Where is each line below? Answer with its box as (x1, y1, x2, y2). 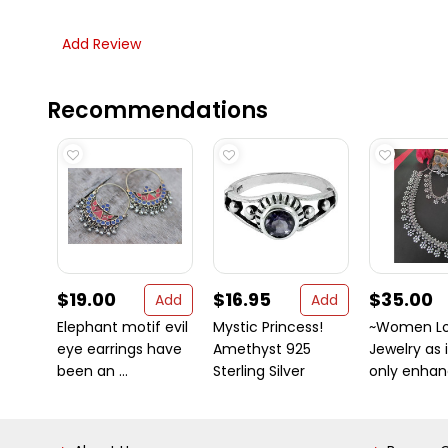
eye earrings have (57, 339, 182, 359)
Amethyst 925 (213, 339, 311, 359)
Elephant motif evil (57, 317, 188, 337)
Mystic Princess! (213, 317, 323, 337)
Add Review (62, 34, 141, 54)
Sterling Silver (213, 361, 305, 381)
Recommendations (47, 95, 268, 126)
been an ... (57, 361, 128, 381)
